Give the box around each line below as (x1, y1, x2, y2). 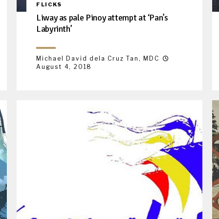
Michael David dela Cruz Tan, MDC (36, 54, 159, 62)
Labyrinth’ (36, 23, 72, 34)
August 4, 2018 (36, 63, 92, 70)
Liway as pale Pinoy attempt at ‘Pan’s (36, 12, 168, 23)
